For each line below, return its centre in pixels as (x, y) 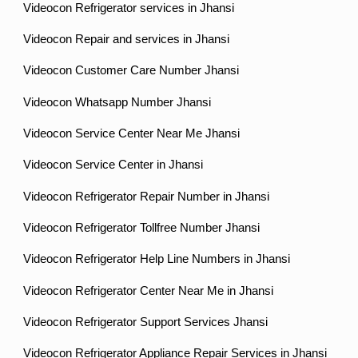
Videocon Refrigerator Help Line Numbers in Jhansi (157, 259)
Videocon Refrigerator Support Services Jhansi (146, 322)
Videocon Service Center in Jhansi (113, 165)
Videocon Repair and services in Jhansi (127, 40)
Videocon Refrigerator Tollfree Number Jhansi (142, 228)
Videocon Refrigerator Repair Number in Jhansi (147, 196)
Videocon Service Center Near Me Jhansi (132, 134)
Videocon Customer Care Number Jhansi (131, 71)
